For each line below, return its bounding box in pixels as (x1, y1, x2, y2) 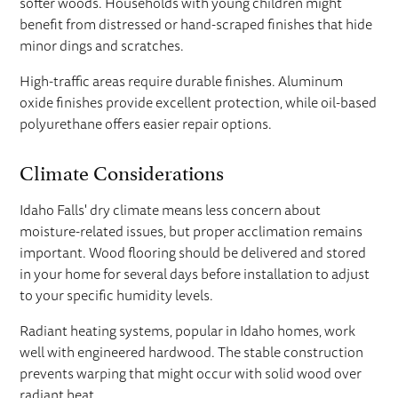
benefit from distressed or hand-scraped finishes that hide (20, 14, 373, 35)
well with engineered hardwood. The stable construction (20, 342, 364, 362)
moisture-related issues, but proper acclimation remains (20, 221, 363, 242)
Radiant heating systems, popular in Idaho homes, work (20, 321, 356, 341)
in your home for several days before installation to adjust (20, 264, 370, 284)
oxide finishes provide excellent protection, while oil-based (20, 92, 378, 113)
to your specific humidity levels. (20, 285, 214, 306)
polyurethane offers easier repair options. (20, 114, 273, 134)
